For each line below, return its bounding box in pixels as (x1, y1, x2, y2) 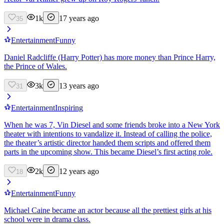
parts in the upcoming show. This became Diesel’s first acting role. (4, 147, 212, 156)
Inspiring (55, 103, 83, 112)
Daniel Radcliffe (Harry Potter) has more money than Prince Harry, (4, 52, 215, 61)
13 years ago (59, 81, 99, 90)
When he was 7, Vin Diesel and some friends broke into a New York (4, 120, 220, 129)
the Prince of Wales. (4, 61, 67, 70)
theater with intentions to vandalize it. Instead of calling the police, (4, 129, 212, 138)
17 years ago (59, 13, 99, 22)
